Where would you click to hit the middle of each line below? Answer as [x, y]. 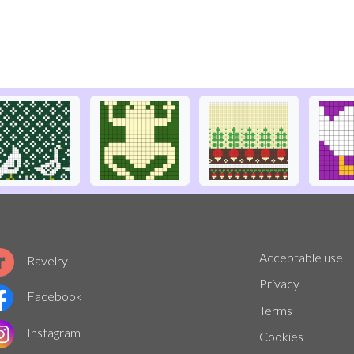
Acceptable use [301, 257]
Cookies [282, 337]
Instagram [53, 332]
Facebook [54, 296]
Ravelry [47, 260]
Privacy [280, 284]
